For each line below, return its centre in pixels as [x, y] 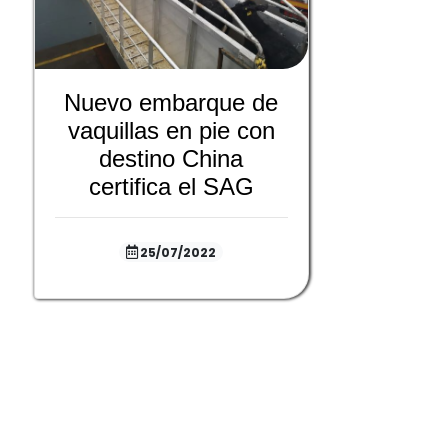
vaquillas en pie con [171, 130]
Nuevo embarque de [171, 102]
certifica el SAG [171, 186]
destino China [171, 158]
